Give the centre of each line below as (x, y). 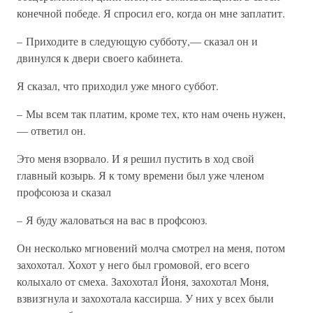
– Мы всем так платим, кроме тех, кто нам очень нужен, (151, 114)
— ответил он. (51, 130)
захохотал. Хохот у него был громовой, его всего (133, 264)
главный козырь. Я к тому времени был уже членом (140, 175)
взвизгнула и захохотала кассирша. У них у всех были (145, 298)
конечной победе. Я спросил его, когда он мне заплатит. (151, 13)
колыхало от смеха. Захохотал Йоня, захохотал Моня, (143, 281)
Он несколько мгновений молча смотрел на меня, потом (151, 248)
